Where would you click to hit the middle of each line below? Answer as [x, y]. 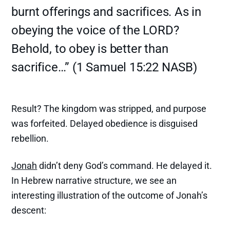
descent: [29, 210]
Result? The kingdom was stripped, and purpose [109, 108]
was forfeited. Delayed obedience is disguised [105, 123]
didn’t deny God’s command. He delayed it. [125, 165]
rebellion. [30, 138]
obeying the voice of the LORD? [95, 30]
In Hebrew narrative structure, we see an [94, 180]
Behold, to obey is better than [90, 49]
